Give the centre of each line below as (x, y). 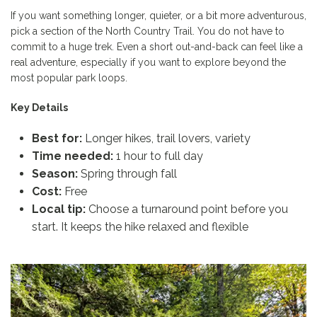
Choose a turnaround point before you (187, 209)
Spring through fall (127, 174)
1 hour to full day (158, 156)
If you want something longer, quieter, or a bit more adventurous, (158, 16)
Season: (55, 174)
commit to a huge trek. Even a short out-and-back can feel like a (157, 47)
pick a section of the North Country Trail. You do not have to (148, 31)
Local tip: (59, 209)
